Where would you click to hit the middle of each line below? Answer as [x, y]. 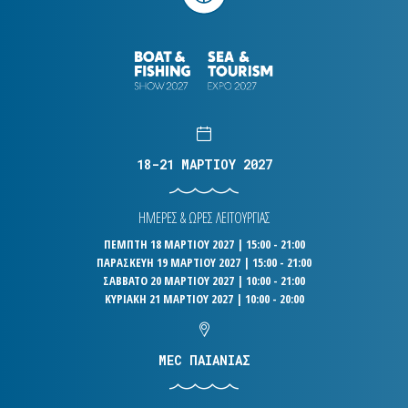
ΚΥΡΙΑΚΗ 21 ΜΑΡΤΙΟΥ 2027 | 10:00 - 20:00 [204, 298]
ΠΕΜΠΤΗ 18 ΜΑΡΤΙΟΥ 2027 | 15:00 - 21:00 [204, 244]
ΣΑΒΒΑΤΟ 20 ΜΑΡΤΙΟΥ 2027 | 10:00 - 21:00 [204, 280]
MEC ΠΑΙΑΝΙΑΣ [204, 360]
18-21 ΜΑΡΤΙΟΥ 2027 [204, 164]
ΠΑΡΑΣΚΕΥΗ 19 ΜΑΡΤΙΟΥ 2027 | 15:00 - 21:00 [204, 262]
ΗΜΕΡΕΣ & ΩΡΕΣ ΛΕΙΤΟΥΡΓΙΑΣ [204, 217]
